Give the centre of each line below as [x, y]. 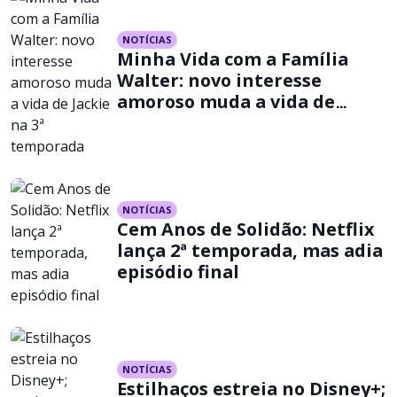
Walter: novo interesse [219, 81]
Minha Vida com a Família [233, 59]
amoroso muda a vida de [226, 102]
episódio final [178, 272]
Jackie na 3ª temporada [221, 123]
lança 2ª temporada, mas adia [250, 251]
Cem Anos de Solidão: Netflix [245, 230]
